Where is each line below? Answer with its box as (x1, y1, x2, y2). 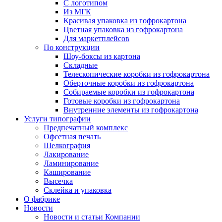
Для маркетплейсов (63, 34, 129, 43)
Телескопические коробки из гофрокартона (63, 70, 210, 78)
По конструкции (44, 43, 100, 52)
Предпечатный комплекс (44, 123, 128, 132)
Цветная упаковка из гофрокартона (63, 25, 183, 34)
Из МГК (63, 7, 91, 16)
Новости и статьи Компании (44, 213, 140, 221)
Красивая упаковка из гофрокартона (63, 16, 186, 25)
